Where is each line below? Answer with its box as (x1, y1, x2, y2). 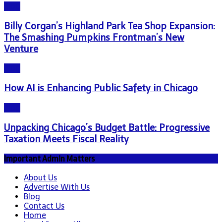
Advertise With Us (24, 182, 90, 192)
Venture (4, 43, 38, 55)
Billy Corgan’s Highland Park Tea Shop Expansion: (4, 20, 215, 32)
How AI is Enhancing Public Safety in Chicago (4, 82, 198, 94)
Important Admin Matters (4, 154, 95, 164)
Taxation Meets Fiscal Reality (4, 133, 129, 145)
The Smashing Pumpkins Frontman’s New (4, 31, 184, 43)
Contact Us (24, 201, 64, 211)
